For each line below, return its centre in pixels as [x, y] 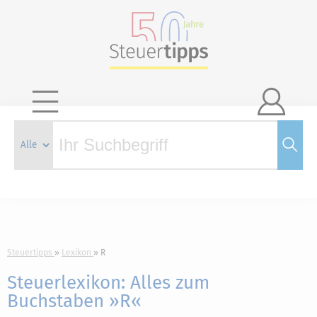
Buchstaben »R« [74, 301]
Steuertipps [30, 253]
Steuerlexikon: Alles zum [108, 283]
